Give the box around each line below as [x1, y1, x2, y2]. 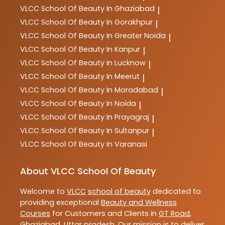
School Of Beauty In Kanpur [41, 44, 140, 55]
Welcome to [20, 186, 67, 197]
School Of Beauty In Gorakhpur [41, 17, 153, 28]
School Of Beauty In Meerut [41, 71, 140, 82]
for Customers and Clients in [50, 208, 159, 219]
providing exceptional [20, 197, 101, 208]
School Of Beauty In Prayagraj [41, 112, 149, 123]
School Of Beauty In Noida [41, 98, 136, 109]
